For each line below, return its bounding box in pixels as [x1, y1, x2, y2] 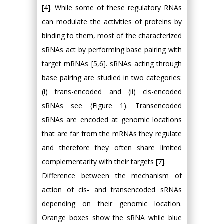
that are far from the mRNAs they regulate [42, 128, 182, 138]
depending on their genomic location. [42, 198, 182, 208]
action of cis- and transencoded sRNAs [42, 184, 182, 194]
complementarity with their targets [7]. [42, 156, 166, 166]
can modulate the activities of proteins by [42, 16, 182, 26]
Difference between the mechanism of [42, 170, 182, 180]
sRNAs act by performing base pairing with [42, 44, 182, 54]
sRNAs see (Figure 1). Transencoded [42, 100, 182, 110]
